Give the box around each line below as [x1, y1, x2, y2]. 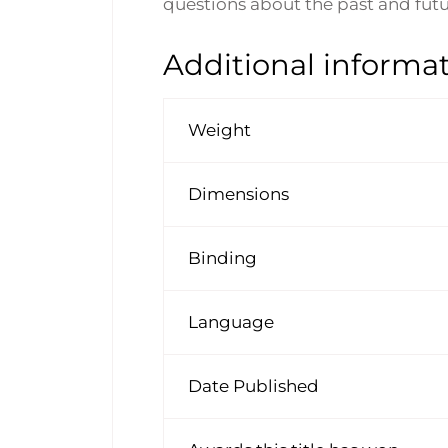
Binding [188, 247, 258, 268]
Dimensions [188, 183, 290, 204]
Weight [188, 119, 252, 140]
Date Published [188, 375, 320, 396]
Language [188, 311, 275, 332]
